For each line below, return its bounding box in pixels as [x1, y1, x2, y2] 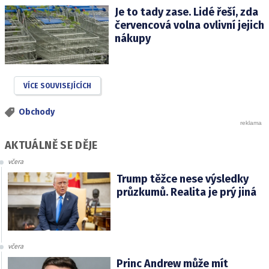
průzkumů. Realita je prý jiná [116, 186, 256, 199]
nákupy [114, 32, 151, 46]
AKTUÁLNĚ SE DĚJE [5, 139, 98, 153]
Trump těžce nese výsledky [116, 172, 249, 186]
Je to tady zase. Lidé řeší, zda [114, 5, 258, 19]
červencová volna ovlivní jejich [114, 19, 264, 32]
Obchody [19, 106, 55, 117]
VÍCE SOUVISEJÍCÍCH [23, 81, 91, 90]
